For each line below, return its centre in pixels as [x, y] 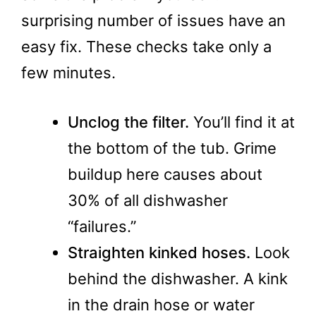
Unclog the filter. [128, 122]
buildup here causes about [165, 174]
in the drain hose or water [161, 305]
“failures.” [102, 226]
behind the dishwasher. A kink [178, 279]
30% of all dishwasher [148, 200]
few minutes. [68, 73]
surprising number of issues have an [153, 20]
